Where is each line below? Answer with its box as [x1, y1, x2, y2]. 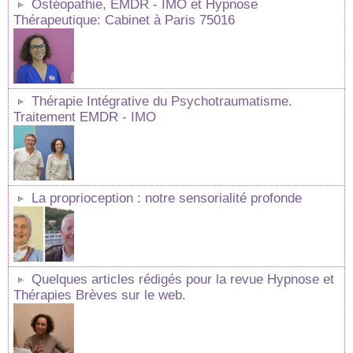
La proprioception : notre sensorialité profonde [32, 191, 302, 206]
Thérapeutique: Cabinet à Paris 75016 [13, 13, 235, 28]
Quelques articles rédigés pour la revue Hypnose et [32, 272, 334, 287]
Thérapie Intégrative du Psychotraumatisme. [32, 94, 292, 109]
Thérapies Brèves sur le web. [13, 288, 186, 303]
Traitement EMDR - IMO [13, 110, 156, 124]
